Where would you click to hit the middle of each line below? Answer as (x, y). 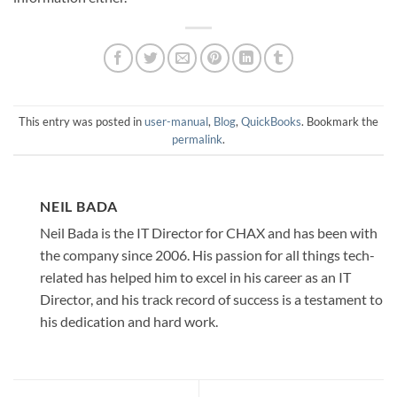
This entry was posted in (82, 121)
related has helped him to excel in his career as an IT (195, 277)
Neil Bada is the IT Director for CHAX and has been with (209, 233)
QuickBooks (271, 121)
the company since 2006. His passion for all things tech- (207, 255)
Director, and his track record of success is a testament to (211, 300)
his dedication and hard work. (129, 322)
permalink (197, 139)
